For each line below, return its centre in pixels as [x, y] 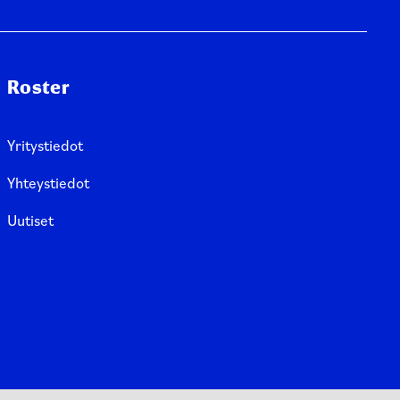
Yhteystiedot [48, 182]
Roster [38, 87]
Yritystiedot [45, 145]
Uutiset [30, 220]
